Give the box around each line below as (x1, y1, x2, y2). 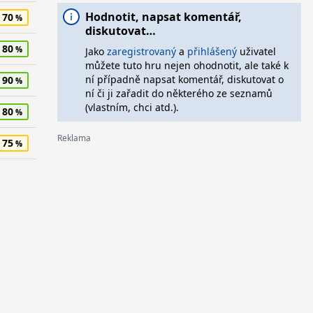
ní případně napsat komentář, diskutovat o (85, 73, 284, 86)
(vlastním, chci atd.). (85, 101, 179, 114)
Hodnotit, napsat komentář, (85, 9, 242, 24)
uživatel (236, 45, 276, 58)
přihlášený (187, 45, 237, 58)
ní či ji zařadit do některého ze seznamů (85, 87, 272, 100)
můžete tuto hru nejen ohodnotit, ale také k (85, 59, 289, 72)
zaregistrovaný (106, 45, 176, 58)
